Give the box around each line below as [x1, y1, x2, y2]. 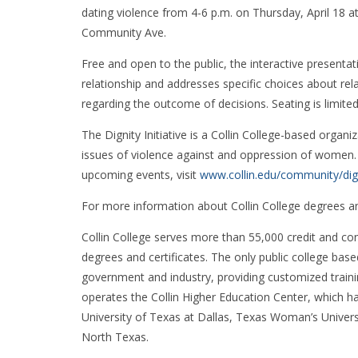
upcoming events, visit [82, 167, 200, 183]
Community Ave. [82, 25, 166, 41]
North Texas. [82, 329, 149, 345]
